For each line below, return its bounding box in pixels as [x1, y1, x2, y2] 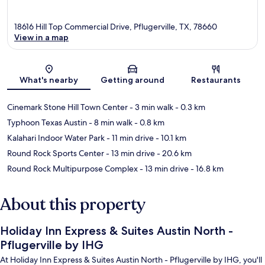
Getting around [100, 75, 164, 86]
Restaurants [191, 75, 241, 86]
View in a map [14, 32, 69, 43]
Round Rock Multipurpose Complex [7, 163, 138, 174]
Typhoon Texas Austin [7, 117, 87, 128]
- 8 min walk [87, 117, 132, 128]
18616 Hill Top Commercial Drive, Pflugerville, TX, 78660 [14, 21, 217, 33]
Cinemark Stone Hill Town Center [7, 102, 128, 113]
